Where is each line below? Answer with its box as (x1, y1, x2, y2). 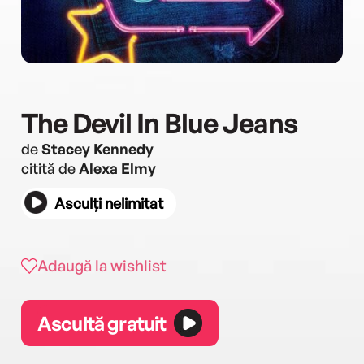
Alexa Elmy (79, 159, 156, 177)
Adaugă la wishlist (37, 256, 167, 275)
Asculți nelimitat (54, 194, 163, 212)
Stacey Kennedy (41, 140, 154, 158)
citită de (21, 159, 79, 177)
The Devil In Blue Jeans (21, 106, 297, 140)
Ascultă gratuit (37, 310, 167, 336)
